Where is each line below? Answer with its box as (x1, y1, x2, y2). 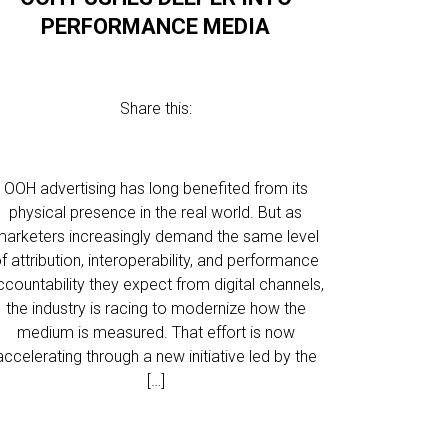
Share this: (119, 99, 192, 118)
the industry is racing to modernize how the (5, 299, 306, 318)
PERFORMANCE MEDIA (41, 14, 271, 39)
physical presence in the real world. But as (9, 203, 303, 222)
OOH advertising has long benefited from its (3, 179, 308, 198)
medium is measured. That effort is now (16, 323, 295, 342)
